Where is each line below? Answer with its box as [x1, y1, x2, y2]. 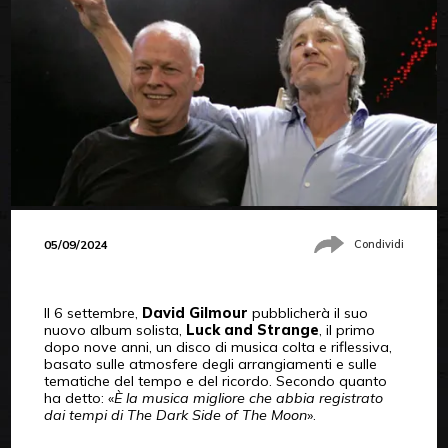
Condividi [354, 237, 405, 252]
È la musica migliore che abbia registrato [113, 388, 383, 407]
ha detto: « [43, 388, 114, 407]
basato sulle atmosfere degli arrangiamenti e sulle [43, 354, 377, 373]
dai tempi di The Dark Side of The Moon [43, 405, 307, 424]
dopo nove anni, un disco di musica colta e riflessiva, [43, 337, 392, 356]
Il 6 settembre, [43, 303, 142, 322]
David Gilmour [141, 303, 248, 322]
